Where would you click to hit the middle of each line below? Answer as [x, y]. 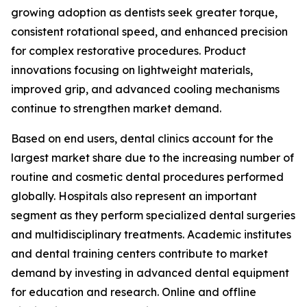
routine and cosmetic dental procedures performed [147, 177]
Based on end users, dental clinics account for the [142, 138]
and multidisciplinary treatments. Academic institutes [151, 234]
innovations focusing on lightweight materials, [132, 70]
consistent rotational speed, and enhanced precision [149, 32]
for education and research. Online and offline [134, 292]
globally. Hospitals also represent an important [134, 196]
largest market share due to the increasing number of [152, 158]
